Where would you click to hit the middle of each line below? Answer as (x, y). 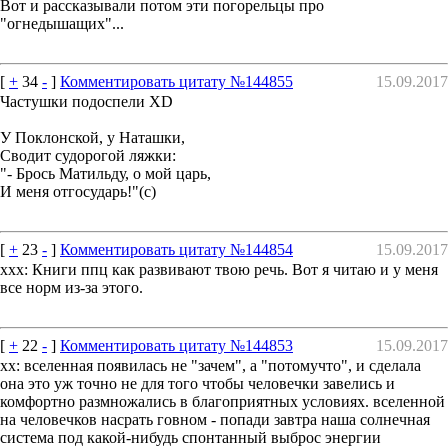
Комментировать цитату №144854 (176, 249)
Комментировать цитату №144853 (176, 345)
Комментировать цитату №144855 (176, 81)
